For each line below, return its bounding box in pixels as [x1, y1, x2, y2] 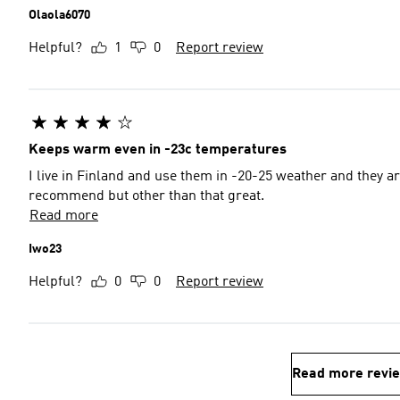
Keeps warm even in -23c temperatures [29, 143, 287, 157]
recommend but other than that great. [29, 189, 264, 204]
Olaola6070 [29, 9, 90, 21]
